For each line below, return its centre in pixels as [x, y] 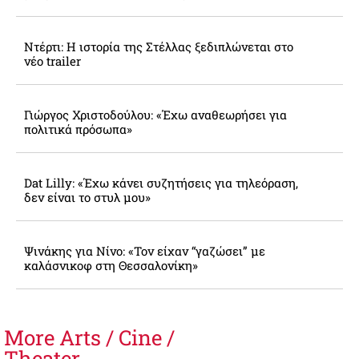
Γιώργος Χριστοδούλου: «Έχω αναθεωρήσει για [155, 115]
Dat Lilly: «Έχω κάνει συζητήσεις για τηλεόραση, [161, 183]
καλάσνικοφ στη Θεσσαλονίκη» [111, 266]
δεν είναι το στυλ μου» [87, 198]
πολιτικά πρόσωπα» [78, 129]
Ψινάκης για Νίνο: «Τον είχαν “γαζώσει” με [145, 251]
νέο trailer [52, 61]
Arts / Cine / [117, 338]
